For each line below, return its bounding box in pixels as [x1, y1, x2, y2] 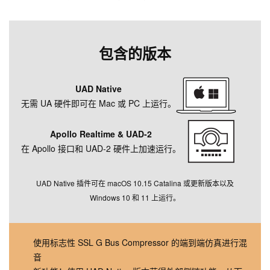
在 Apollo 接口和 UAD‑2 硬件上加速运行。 [21, 142, 181, 155]
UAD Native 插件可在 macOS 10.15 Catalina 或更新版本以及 [36, 177, 234, 188]
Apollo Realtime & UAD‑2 [50, 128, 152, 140]
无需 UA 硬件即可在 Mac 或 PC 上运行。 [21, 97, 176, 110]
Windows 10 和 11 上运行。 [90, 192, 180, 202]
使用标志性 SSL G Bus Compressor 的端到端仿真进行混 [33, 236, 247, 248]
